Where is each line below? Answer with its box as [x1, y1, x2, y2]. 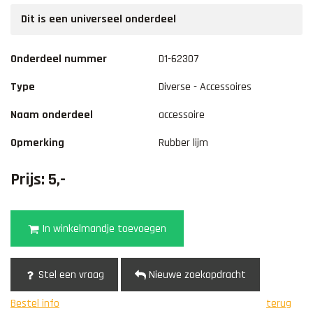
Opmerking [10, 136, 64, 151]
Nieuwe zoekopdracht [146, 268, 246, 283]
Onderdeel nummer [10, 52, 107, 67]
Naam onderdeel [10, 108, 93, 123]
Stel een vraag [36, 268, 104, 283]
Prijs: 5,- [10, 169, 66, 191]
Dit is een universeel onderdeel [21, 12, 176, 27]
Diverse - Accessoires [159, 80, 252, 95]
